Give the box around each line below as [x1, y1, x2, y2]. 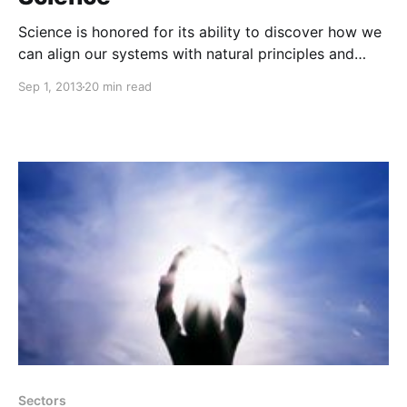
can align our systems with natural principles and [18, 45, 354, 64]
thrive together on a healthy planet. [18, 66, 261, 85]
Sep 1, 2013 [18, 79, 83, 94]
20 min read [84, 79, 152, 94]
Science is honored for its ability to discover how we [18, 23, 382, 42]
